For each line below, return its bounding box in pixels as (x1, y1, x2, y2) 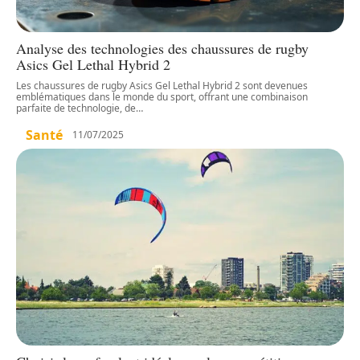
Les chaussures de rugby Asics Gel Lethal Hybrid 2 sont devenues (16, 78, 308, 92)
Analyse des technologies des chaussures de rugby (16, 38, 309, 58)
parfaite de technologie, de (16, 100, 136, 115)
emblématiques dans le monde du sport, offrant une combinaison (16, 89, 308, 104)
